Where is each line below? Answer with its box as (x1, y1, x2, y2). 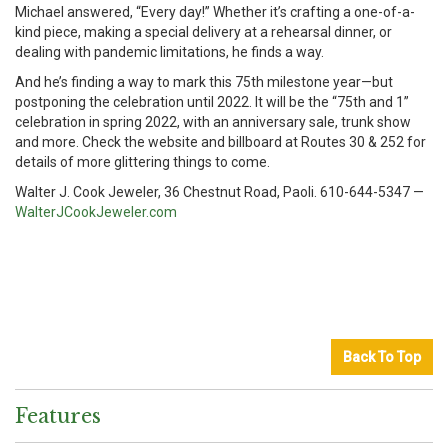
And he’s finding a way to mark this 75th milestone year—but (15, 74, 393, 90)
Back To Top (343, 349, 421, 365)
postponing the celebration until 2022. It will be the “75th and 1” (15, 94, 409, 110)
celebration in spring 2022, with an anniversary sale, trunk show (15, 114, 411, 130)
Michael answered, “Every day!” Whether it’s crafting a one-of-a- (15, 4, 415, 20)
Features (15, 404, 101, 428)
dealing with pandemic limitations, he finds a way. (15, 44, 324, 60)
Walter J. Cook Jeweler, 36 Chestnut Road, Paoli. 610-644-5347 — (15, 184, 424, 200)
